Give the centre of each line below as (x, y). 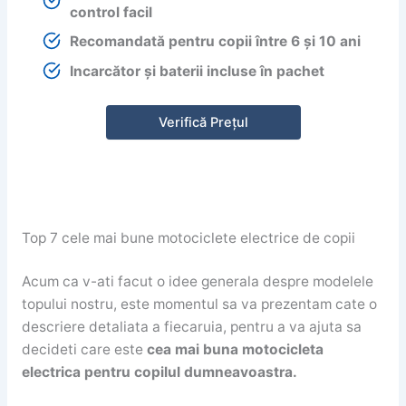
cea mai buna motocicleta (235, 349)
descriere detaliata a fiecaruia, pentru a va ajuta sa (191, 326)
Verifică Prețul (203, 122)
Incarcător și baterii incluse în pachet (198, 71)
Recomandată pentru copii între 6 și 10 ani (216, 41)
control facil (111, 13)
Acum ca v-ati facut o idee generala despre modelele (197, 281)
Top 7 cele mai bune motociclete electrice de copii (188, 237)
